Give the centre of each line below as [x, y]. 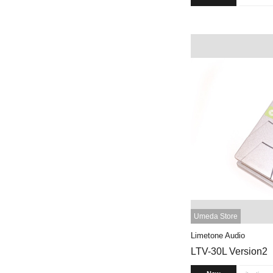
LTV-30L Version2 [229, 252]
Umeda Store [216, 217]
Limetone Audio [218, 236]
